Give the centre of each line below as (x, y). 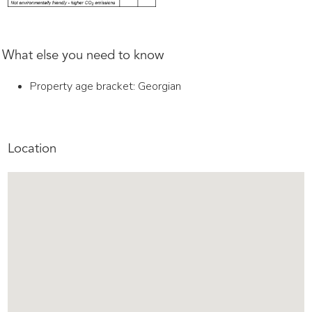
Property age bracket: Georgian (106, 86)
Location (32, 149)
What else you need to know (84, 55)
